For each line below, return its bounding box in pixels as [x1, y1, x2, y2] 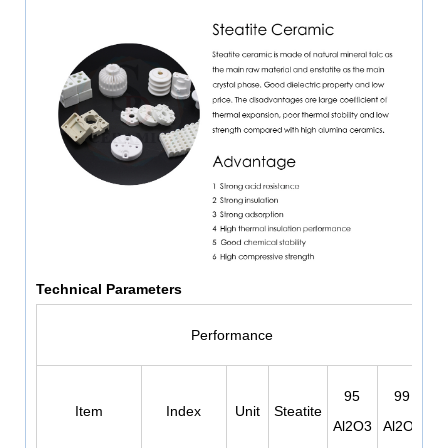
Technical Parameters [35, 280, 182, 297]
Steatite [273, 402, 322, 419]
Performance [190, 326, 273, 343]
